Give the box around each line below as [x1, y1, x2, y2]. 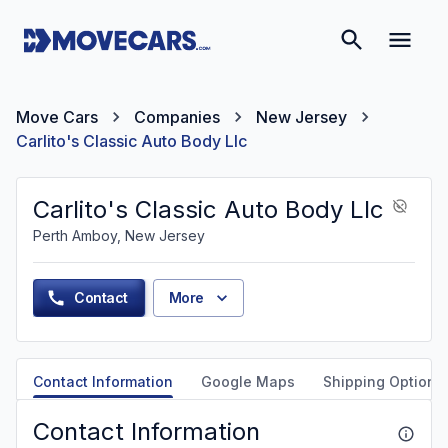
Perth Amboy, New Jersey [33, 227, 205, 244]
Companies [134, 107, 220, 127]
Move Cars [16, 107, 98, 127]
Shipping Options [323, 373, 444, 390]
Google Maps [201, 373, 295, 390]
